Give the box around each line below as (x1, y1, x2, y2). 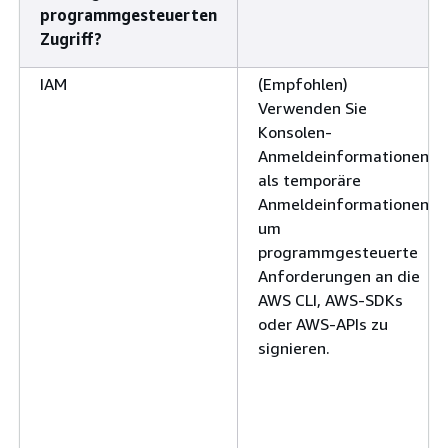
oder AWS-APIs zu (258, 313, 388, 334)
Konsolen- (258, 121, 332, 142)
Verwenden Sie (258, 97, 367, 118)
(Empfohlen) (258, 73, 348, 94)
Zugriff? (40, 28, 102, 49)
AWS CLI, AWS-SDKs (258, 289, 403, 310)
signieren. (258, 337, 330, 358)
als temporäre (258, 169, 361, 190)
